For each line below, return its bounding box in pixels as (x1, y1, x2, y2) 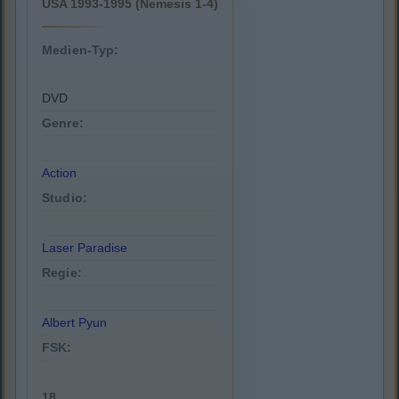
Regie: (42, 265, 82, 281)
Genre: (42, 116, 84, 131)
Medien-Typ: (42, 43, 119, 58)
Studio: (42, 191, 87, 206)
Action (42, 166, 77, 181)
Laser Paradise (42, 240, 127, 256)
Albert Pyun (42, 315, 107, 330)
